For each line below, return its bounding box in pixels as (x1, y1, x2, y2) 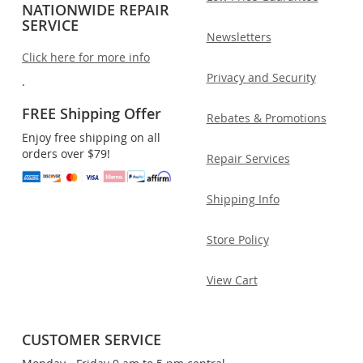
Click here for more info (22, 49, 150, 65)
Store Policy (206, 231, 269, 247)
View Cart (206, 271, 258, 288)
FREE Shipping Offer (22, 103, 161, 123)
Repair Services (206, 150, 290, 166)
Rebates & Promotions (206, 109, 327, 126)
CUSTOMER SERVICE (22, 329, 161, 349)
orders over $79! (22, 145, 110, 161)
